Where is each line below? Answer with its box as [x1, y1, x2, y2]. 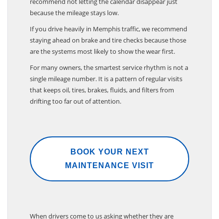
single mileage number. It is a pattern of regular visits [30, 79, 182, 88]
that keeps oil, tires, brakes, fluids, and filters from [30, 90, 174, 100]
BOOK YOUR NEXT [70, 153, 149, 161]
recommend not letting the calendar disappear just [30, 2, 177, 11]
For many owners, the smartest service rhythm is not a [30, 68, 188, 77]
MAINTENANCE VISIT [65, 166, 154, 175]
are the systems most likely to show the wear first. [30, 52, 175, 61]
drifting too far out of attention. [30, 102, 121, 111]
